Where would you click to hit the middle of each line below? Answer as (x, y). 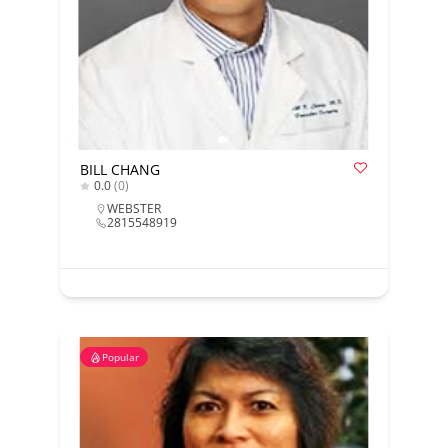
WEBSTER (133, 208)
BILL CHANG (119, 169)
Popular (120, 357)
